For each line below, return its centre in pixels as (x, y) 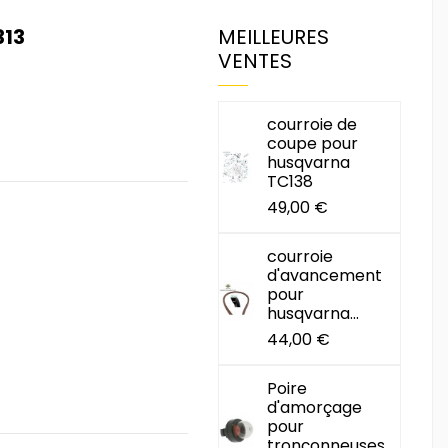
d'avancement (325, 275)
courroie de (312, 124)
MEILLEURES (273, 37)
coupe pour (313, 143)
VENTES (254, 61)
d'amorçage (315, 407)
